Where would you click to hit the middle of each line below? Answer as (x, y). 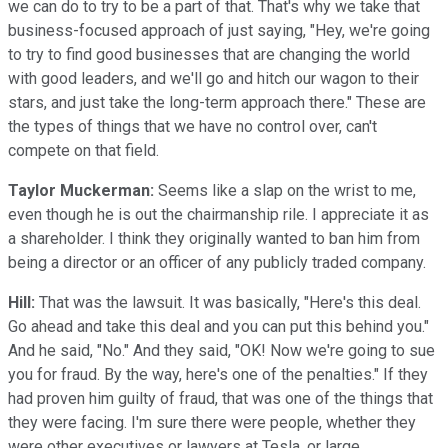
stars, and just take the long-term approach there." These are (217, 102)
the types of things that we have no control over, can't (192, 126)
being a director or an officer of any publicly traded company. (217, 262)
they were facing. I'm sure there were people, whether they (212, 422)
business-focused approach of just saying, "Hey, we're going (219, 30)
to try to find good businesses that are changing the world (209, 54)
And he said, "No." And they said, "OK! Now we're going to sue (221, 350)
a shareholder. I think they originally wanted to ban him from (214, 238)
